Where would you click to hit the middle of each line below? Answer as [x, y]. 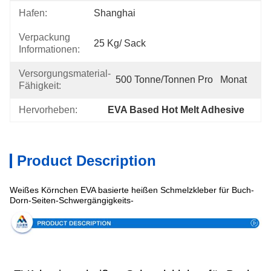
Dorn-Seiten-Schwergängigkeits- [72, 200]
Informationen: [49, 49]
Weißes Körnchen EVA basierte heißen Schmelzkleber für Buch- [132, 190]
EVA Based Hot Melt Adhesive [176, 110]
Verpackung [44, 37]
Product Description [87, 161]
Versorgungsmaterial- [65, 73]
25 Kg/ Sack [120, 43]
